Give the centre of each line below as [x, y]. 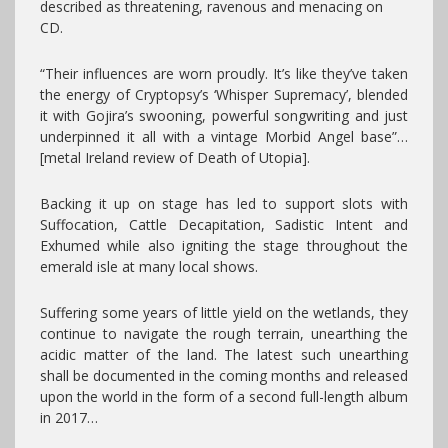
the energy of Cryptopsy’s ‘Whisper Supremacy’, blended [224, 94]
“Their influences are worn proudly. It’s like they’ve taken [224, 73]
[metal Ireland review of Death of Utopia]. [175, 157]
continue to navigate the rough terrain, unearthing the [224, 333]
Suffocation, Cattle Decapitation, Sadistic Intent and [224, 224]
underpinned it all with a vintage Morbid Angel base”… [224, 136]
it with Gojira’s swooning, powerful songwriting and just [224, 115]
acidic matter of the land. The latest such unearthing [224, 354]
